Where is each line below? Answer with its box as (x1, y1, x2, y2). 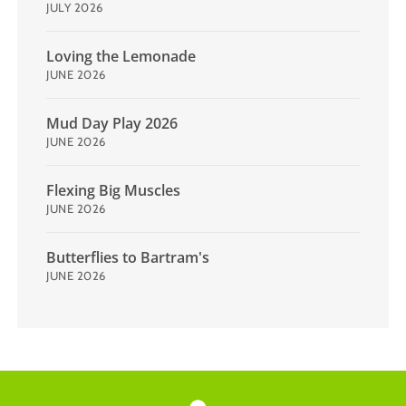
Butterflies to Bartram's (46, 246, 209, 267)
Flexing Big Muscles (46, 179, 180, 200)
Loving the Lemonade (46, 45, 196, 66)
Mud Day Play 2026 (46, 112, 178, 133)
